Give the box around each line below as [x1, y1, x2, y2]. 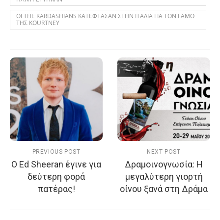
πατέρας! [37, 184, 75, 194]
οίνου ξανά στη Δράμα [120, 184, 208, 194]
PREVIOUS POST [32, 148, 81, 155]
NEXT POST [147, 148, 181, 155]
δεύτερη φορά [27, 171, 85, 182]
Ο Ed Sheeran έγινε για [11, 159, 101, 169]
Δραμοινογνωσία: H [125, 159, 203, 169]
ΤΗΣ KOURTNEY [16, 19, 59, 27]
